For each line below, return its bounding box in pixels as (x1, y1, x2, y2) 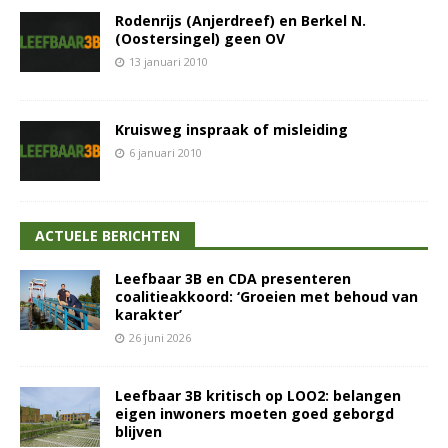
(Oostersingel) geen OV (115, 29, 285, 49)
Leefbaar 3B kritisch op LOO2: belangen (115, 386, 401, 406)
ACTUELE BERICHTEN (35, 226, 180, 246)
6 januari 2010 (129, 145, 202, 161)
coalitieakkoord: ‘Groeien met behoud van (115, 287, 418, 307)
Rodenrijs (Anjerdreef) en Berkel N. (115, 11, 366, 31)
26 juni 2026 (129, 330, 191, 346)
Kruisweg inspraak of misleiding (115, 120, 348, 140)
